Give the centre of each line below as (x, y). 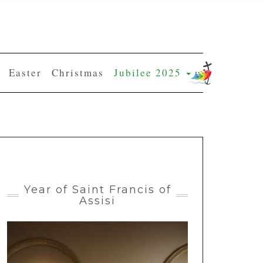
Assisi (97, 201)
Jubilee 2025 (149, 73)
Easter (25, 73)
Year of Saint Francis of (97, 190)
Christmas (78, 73)
